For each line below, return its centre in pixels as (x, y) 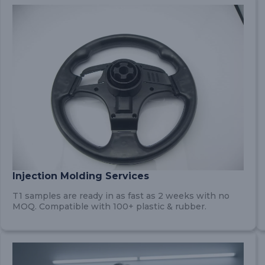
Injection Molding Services (81, 176)
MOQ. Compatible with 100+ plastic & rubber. (109, 206)
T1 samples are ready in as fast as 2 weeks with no (121, 196)
